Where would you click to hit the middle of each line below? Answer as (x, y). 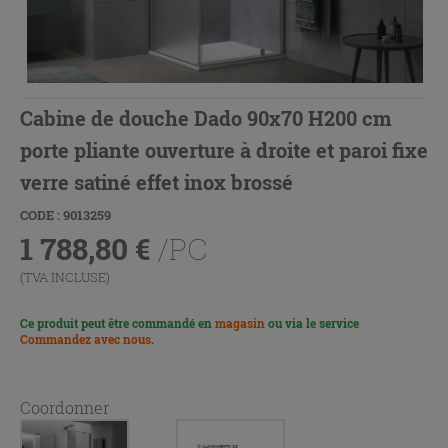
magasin (240, 322)
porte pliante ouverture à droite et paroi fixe (224, 149)
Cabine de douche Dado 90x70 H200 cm (206, 117)
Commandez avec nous (85, 338)
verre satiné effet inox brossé (156, 181)
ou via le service (312, 322)
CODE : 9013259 (65, 214)
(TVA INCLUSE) (65, 276)
